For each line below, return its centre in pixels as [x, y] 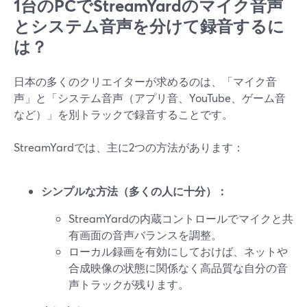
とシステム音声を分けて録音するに [149, 26]
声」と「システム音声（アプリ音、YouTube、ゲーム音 [150, 98]
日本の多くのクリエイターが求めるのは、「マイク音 [145, 81]
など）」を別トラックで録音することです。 [123, 114]
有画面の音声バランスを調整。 [145, 235]
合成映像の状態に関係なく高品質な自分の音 [178, 268]
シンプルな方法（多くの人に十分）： [134, 191]
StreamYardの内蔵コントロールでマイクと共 [181, 218]
